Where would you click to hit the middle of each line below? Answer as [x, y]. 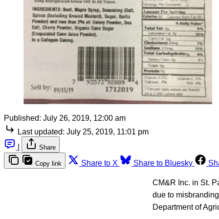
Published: [22, 118]
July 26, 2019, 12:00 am [84, 118]
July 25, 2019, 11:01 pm [108, 132]
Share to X [99, 163]
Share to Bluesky [163, 163]
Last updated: [41, 132]
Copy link [48, 164]
